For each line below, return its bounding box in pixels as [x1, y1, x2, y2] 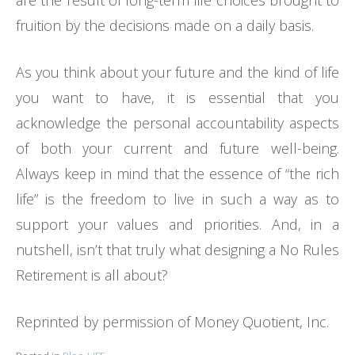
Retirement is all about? [16, 265, 168, 285]
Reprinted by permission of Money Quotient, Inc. [16, 312, 329, 332]
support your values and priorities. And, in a [16, 215, 339, 235]
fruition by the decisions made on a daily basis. [16, 16, 322, 36]
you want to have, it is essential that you [16, 88, 339, 108]
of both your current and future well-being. [16, 139, 339, 158]
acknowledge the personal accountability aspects [16, 113, 339, 133]
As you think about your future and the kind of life [16, 63, 339, 82]
